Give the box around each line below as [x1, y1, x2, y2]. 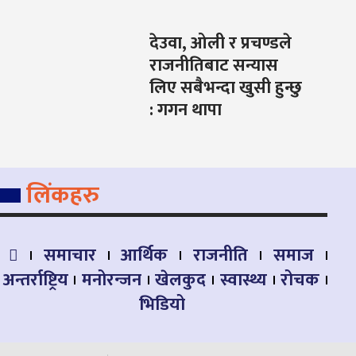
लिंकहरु [25, 176, 99, 216]
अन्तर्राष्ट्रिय [2, 265, 68, 296]
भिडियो [138, 290, 185, 320]
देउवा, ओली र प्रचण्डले [149, 29, 292, 59]
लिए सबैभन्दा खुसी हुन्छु [149, 73, 303, 103]
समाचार [43, 241, 96, 271]
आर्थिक [121, 241, 168, 271]
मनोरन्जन [82, 265, 142, 296]
